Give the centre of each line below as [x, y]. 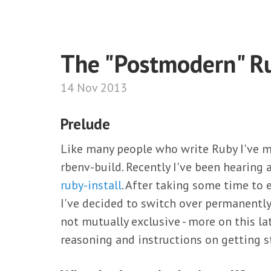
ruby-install [91, 185]
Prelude [85, 124]
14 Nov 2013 [94, 88]
